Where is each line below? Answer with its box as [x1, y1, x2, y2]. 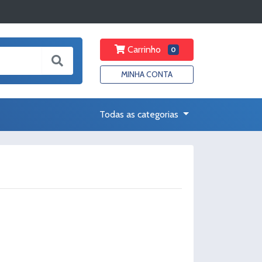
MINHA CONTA [121, 68, 173, 80]
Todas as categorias [99, 109, 181, 120]
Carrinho [125, 43, 164, 55]
